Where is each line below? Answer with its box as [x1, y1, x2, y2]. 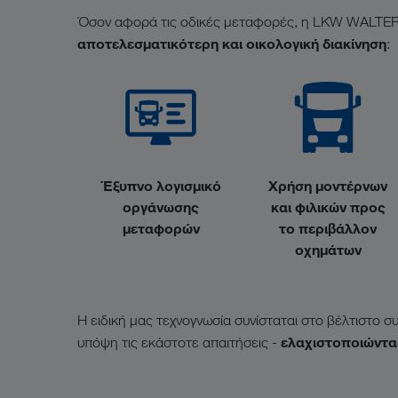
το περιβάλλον [279, 219, 377, 237]
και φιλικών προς [270, 198, 386, 216]
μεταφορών [122, 219, 200, 237]
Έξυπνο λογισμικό [100, 177, 221, 195]
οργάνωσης [123, 198, 199, 216]
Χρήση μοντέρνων [268, 177, 387, 195]
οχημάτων [294, 241, 362, 259]
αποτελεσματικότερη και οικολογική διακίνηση [77, 35, 386, 52]
